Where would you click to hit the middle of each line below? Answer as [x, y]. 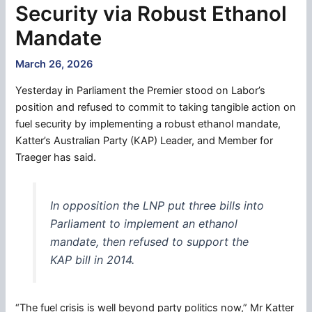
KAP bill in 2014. [92, 260]
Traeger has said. [56, 157]
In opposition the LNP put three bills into [157, 205]
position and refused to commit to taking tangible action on [156, 107]
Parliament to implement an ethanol [143, 224]
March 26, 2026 [54, 64]
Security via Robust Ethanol [151, 14]
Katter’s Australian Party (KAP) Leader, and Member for [145, 140]
